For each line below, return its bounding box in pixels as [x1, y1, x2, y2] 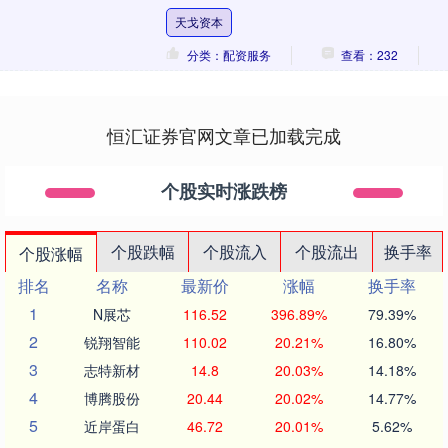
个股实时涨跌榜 [161, 178, 287, 204]
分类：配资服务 [186, 46, 271, 63]
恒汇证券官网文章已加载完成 [107, 122, 341, 148]
